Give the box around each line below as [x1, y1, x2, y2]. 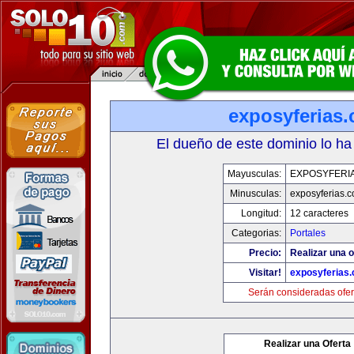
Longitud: [241, 208, 281, 219]
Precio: [249, 247, 281, 258]
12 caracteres [290, 208, 348, 219]
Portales [290, 228, 326, 239]
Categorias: [232, 228, 281, 239]
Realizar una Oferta [264, 338, 351, 349]
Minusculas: [230, 188, 281, 199]
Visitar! [249, 267, 281, 278]
